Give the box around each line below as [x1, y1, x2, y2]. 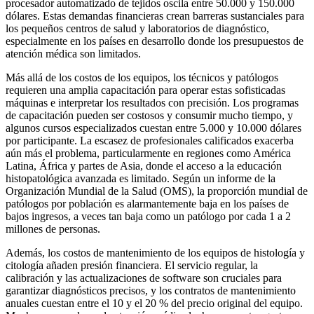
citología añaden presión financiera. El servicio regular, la [6, 259, 258, 272]
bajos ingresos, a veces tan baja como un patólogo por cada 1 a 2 [6, 210, 291, 223]
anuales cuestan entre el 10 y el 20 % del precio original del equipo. [6, 297, 303, 310]
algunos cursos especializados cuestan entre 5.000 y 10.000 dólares [6, 122, 301, 135]
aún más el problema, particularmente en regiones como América [6, 147, 291, 160]
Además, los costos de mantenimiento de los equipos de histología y [6, 247, 305, 259]
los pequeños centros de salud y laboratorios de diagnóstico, [6, 22, 269, 35]
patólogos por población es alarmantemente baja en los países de [6, 198, 289, 210]
